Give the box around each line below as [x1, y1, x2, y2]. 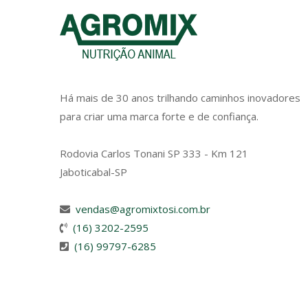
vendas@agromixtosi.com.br [76, 202, 210, 217]
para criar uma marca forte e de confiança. [60, 109, 258, 124]
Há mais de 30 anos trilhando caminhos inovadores [60, 91, 300, 105]
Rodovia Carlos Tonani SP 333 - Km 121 [60, 146, 248, 161]
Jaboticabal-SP [60, 165, 127, 179]
